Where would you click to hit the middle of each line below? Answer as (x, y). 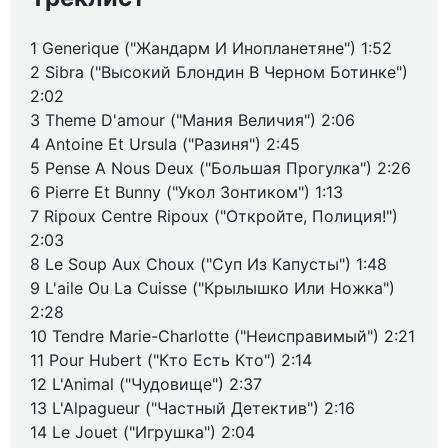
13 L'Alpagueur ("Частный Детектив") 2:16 (192, 408)
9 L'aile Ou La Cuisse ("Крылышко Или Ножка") (212, 288)
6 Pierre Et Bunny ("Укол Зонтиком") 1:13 (186, 192)
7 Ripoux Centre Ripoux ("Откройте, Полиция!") (214, 216)
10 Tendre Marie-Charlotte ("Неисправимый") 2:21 (222, 336)
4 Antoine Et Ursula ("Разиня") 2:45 (165, 144)
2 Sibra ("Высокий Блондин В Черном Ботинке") (219, 72)
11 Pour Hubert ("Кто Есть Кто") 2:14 (171, 360)
